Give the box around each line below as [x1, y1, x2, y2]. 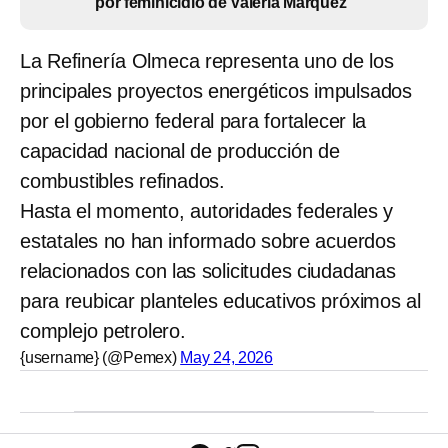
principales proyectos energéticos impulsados [20, 79, 412, 102]
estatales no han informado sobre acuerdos [20, 229, 396, 252]
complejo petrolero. [20, 319, 186, 342]
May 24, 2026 [180, 348, 274, 366]
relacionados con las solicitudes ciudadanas [20, 259, 396, 282]
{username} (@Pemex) [20, 348, 181, 366]
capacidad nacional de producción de [20, 139, 340, 162]
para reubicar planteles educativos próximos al [20, 289, 421, 312]
